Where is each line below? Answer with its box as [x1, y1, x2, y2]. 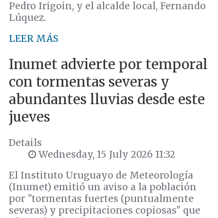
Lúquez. [9, 11, 46, 23]
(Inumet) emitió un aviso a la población [9, 181, 197, 193]
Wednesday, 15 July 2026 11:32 [36, 148, 175, 161]
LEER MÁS [9, 32, 58, 44]
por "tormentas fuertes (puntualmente [9, 193, 194, 205]
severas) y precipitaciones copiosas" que [9, 204, 200, 217]
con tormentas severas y [9, 73, 169, 91]
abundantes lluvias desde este [9, 90, 205, 108]
